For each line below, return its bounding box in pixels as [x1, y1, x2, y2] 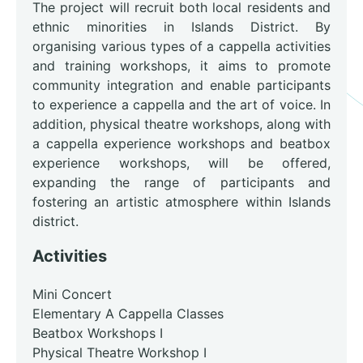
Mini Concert [32, 286, 112, 303]
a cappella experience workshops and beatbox [32, 135, 331, 152]
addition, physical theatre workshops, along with [32, 116, 331, 133]
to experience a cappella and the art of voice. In [32, 96, 331, 113]
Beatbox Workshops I [32, 325, 163, 342]
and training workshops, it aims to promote [32, 58, 331, 75]
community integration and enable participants [32, 77, 331, 94]
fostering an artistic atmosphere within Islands [32, 194, 331, 211]
